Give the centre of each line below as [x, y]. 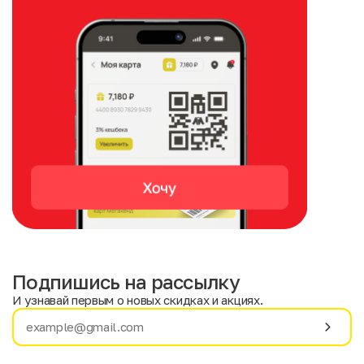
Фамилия [224, 331]
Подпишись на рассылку [126, 282]
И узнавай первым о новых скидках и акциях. [138, 300]
